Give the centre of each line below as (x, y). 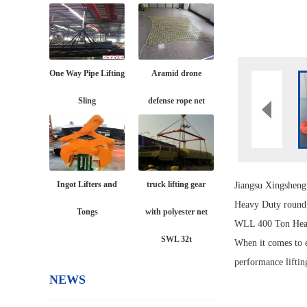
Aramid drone (176, 73)
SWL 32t (176, 239)
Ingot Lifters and (87, 184)
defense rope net (176, 101)
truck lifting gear (176, 184)
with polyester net (176, 212)
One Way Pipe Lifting (87, 73)
